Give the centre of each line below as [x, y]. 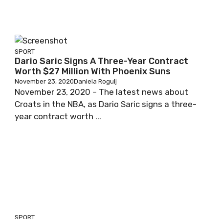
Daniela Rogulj [95, 82]
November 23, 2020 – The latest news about [101, 92]
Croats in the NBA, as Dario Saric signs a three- [106, 104]
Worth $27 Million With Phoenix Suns [93, 72]
